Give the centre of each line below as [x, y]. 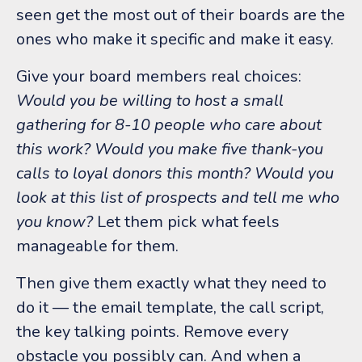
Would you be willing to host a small [150, 100]
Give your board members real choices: [159, 76]
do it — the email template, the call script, [170, 307]
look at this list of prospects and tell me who [178, 197]
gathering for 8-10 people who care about [169, 124]
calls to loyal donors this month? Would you [175, 173]
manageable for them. [97, 246]
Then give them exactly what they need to [171, 283]
